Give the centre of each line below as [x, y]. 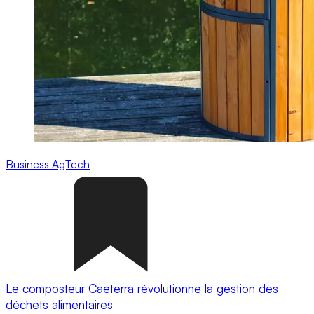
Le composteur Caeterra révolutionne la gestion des [142, 288]
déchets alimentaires [59, 304]
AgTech [71, 164]
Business [29, 164]
